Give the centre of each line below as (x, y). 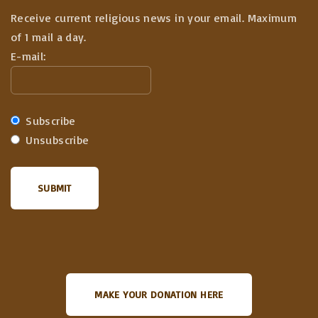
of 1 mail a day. (49, 37)
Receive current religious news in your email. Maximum (154, 18)
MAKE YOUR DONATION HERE (159, 295)
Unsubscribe (56, 140)
